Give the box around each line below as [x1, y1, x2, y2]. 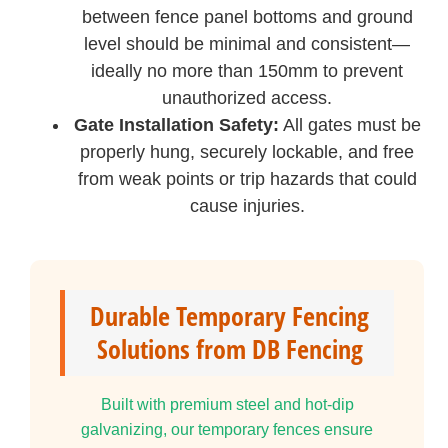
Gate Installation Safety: [73, 115, 279, 136]
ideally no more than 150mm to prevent [91, 61, 404, 82]
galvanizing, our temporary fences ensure [81, 421, 374, 439]
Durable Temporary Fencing [90, 298, 370, 335]
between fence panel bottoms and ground [81, 7, 413, 28]
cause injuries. [189, 196, 305, 217]
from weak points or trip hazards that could [77, 169, 417, 190]
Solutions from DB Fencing [96, 331, 363, 368]
